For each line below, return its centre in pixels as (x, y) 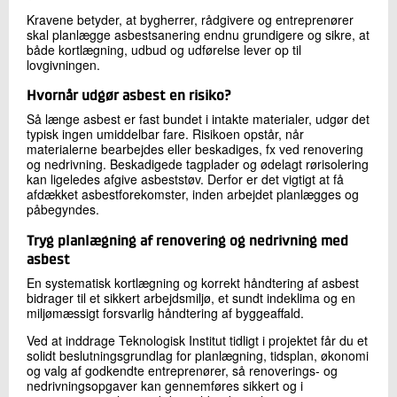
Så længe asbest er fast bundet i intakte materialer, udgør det (198, 119)
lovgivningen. (63, 64)
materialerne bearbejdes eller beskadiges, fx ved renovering (195, 149)
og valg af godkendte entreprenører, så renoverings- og (182, 371)
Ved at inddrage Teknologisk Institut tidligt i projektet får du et (197, 341)
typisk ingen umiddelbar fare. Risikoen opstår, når (165, 134)
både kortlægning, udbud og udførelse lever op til (164, 49)
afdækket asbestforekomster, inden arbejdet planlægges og (193, 195)
